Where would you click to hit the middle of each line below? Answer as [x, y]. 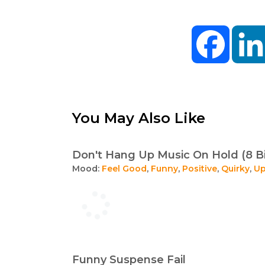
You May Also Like [139, 118]
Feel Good [124, 168]
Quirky [235, 168]
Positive [200, 168]
